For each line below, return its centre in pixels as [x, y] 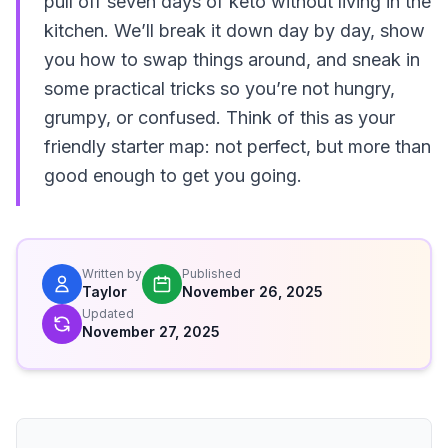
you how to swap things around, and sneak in [232, 59]
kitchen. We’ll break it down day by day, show [234, 30]
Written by [112, 273]
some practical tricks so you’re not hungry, [219, 88]
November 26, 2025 [252, 291]
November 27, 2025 [151, 331]
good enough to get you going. [173, 175]
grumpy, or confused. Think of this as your [219, 117]
